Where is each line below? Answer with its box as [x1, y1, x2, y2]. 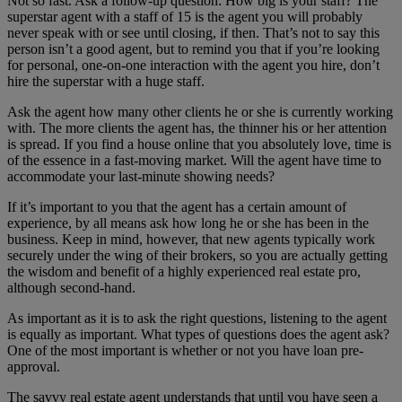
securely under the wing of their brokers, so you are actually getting [7, 248, 388, 264]
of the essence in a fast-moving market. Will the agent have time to [7, 153, 381, 169]
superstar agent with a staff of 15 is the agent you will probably [7, 9, 363, 25]
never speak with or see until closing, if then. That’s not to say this [7, 25, 380, 41]
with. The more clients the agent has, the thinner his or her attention [7, 120, 387, 136]
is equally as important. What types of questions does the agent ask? [7, 327, 389, 343]
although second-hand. [7, 280, 135, 296]
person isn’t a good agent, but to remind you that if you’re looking [7, 41, 380, 57]
